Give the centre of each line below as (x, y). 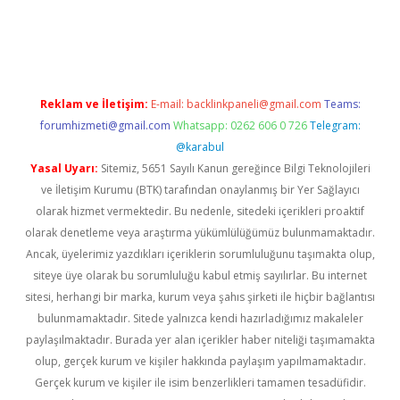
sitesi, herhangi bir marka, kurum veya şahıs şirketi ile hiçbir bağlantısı (200, 297)
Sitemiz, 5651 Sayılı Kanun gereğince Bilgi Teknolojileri (234, 168)
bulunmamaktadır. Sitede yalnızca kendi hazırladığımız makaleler (200, 318)
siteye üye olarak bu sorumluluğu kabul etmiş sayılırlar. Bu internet (200, 275)
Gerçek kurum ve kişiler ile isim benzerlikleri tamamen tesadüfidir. (200, 383)
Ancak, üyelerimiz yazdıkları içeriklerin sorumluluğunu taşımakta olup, (200, 254)
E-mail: (168, 104)
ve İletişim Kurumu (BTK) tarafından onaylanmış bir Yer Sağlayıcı (200, 190)
